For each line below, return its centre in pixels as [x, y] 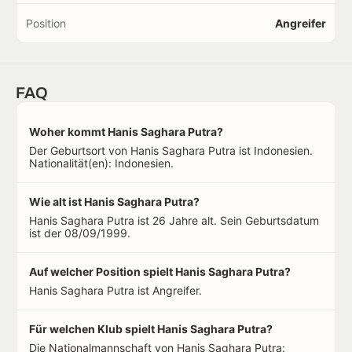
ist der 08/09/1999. [80, 233]
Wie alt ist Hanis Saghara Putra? [114, 202]
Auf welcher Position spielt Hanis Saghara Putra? [160, 271]
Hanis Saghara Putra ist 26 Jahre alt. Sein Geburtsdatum [174, 220]
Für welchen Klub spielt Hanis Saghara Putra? [151, 329]
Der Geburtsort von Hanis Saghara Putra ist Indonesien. [171, 150]
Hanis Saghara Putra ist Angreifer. [115, 290]
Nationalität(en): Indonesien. [101, 163]
